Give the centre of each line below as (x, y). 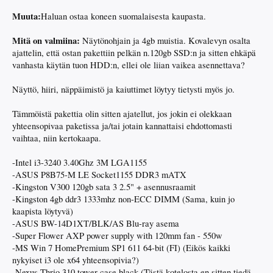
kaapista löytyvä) (43, 211)
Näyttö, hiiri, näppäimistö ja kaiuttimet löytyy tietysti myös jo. (123, 89)
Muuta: (27, 16)
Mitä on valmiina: (46, 41)
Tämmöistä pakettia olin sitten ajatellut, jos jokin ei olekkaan (122, 114)
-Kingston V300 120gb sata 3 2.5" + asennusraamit (104, 187)
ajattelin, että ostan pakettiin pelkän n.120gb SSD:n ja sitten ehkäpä (134, 53)
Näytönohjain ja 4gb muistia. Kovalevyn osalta (165, 41)
